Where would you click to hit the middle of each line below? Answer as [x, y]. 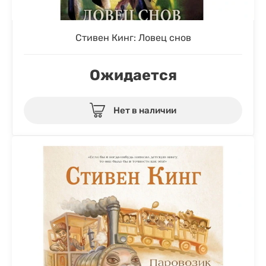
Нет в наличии [145, 110]
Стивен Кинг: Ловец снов [133, 37]
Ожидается [133, 75]
